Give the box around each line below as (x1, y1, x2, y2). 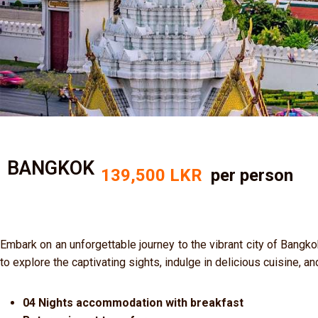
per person (207, 165, 293, 185)
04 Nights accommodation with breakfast (23, 296, 243, 309)
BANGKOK (7, 157, 94, 180)
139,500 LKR (101, 165, 207, 185)
